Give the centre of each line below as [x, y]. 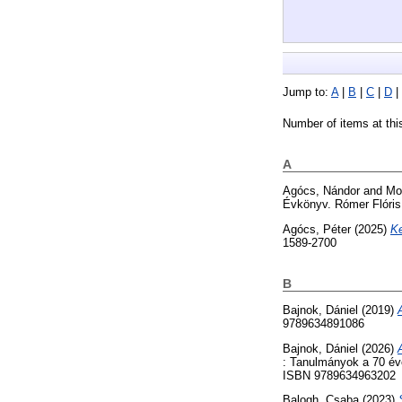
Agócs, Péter [317, 229]
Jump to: [307, 92]
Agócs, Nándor [321, 191]
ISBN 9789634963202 [339, 375]
